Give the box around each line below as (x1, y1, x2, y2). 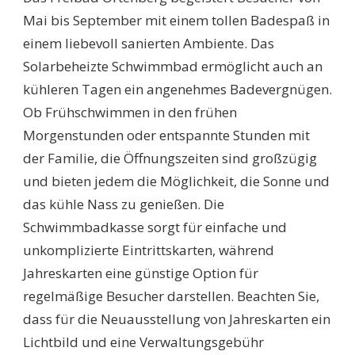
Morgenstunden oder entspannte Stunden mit (23, 125, 310, 144)
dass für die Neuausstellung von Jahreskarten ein (23, 309, 330, 328)
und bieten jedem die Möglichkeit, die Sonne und (23, 171, 330, 190)
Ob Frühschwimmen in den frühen (23, 102, 237, 121)
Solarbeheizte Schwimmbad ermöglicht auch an (23, 56, 323, 75)
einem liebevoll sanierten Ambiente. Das (23, 33, 274, 52)
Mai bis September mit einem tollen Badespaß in (23, 10, 330, 29)
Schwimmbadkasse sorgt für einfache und (23, 217, 287, 236)
